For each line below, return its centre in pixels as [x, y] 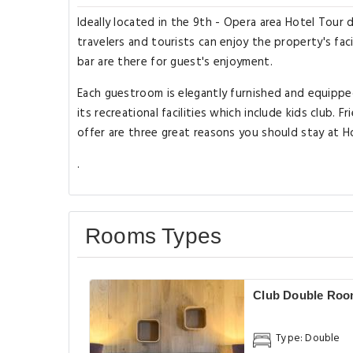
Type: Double [308, 338]
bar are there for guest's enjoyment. [175, 62]
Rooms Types [154, 236]
